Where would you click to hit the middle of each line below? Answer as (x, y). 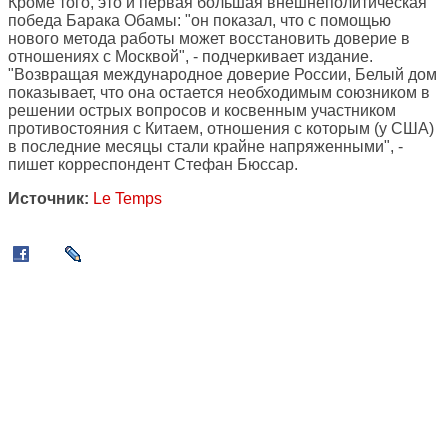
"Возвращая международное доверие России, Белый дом (222, 75)
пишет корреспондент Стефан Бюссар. (153, 165)
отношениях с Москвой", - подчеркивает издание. (190, 57)
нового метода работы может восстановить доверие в (209, 39)
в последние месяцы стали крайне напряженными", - (205, 147)
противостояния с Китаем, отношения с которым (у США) (221, 129)
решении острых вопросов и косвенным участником (202, 111)
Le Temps (127, 199)
